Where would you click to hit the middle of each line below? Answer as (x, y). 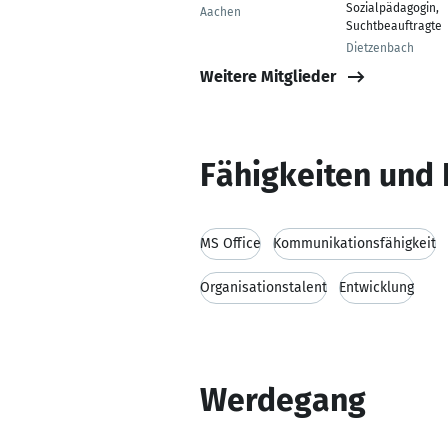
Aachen (220, 12)
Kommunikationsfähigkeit (354, 243)
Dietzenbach (380, 48)
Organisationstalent (263, 287)
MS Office (230, 243)
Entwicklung (376, 287)
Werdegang (283, 400)
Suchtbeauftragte (394, 26)
